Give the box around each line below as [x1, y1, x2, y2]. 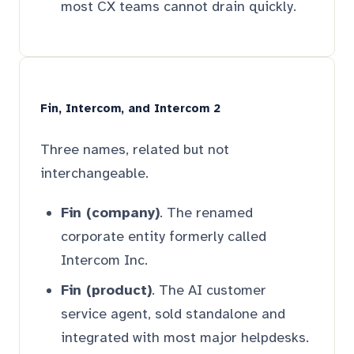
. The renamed [160, 203, 253, 221]
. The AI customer [152, 281, 266, 299]
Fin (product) [61, 281, 152, 299]
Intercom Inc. [61, 250, 148, 269]
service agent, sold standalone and [61, 304, 285, 322]
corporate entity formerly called [61, 227, 266, 245]
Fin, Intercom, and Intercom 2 [40, 100, 220, 115]
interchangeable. [40, 164, 149, 182]
